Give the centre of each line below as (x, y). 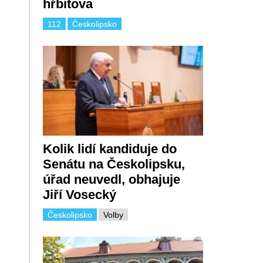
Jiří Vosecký (79, 195)
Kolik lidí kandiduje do (109, 149)
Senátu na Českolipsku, (114, 164)
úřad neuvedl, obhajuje (111, 180)
